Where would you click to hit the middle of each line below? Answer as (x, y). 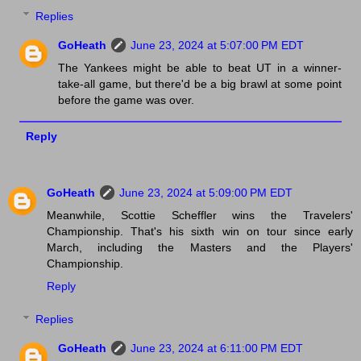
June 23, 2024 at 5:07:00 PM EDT (218, 45)
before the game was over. (127, 100)
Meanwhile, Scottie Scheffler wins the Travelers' (200, 215)
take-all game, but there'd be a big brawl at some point (200, 83)
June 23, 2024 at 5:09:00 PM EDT (206, 192)
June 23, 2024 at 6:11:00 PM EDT (217, 349)
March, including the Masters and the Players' (200, 247)
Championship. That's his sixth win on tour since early (200, 231)
